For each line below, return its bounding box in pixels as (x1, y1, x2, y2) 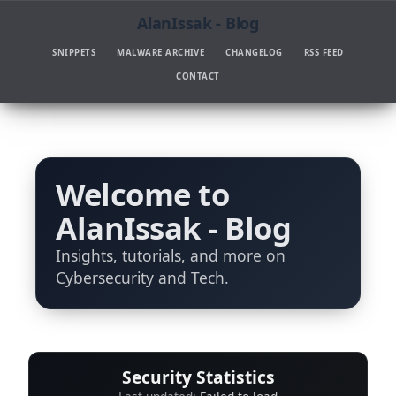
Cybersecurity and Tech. (56, 266, 230, 288)
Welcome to (56, 172, 230, 215)
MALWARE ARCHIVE (117, 46, 205, 58)
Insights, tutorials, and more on (56, 244, 286, 266)
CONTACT (176, 71, 220, 83)
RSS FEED (303, 46, 344, 58)
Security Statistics (121, 365, 275, 390)
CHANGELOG (225, 46, 283, 58)
